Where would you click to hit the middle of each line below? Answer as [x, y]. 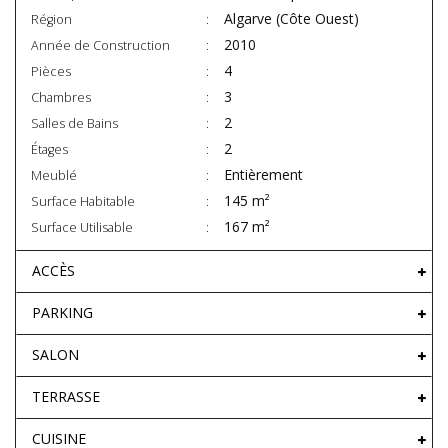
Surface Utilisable [82, 228]
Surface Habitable [83, 202]
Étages [49, 150]
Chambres [61, 98]
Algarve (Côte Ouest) [291, 19]
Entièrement [263, 175]
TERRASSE [66, 397]
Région [51, 20]
